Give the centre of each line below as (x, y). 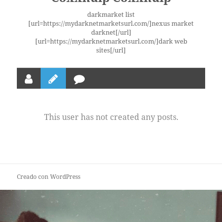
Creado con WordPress (49, 177)
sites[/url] (111, 50)
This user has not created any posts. (111, 117)
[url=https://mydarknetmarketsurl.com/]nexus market (111, 24)
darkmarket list (111, 15)
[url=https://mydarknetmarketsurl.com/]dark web (111, 41)
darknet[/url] (111, 32)
